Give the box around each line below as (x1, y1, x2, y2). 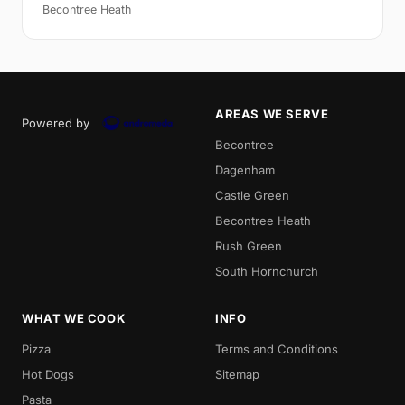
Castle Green (215, 188, 289, 203)
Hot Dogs (22, 367, 74, 382)
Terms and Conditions (215, 342, 338, 357)
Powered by (22, 116, 89, 131)
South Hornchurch (215, 264, 318, 279)
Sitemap (215, 367, 259, 382)
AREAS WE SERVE (215, 107, 329, 122)
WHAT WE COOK (22, 311, 126, 326)
